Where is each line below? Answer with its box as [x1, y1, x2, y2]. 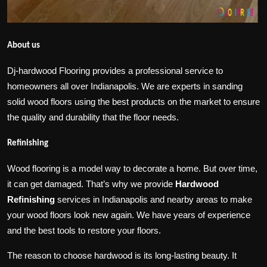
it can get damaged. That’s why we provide [7, 179, 175, 189]
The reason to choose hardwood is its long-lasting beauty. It [7, 250, 237, 260]
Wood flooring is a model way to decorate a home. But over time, [7, 163, 257, 173]
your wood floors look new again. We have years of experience [7, 210, 250, 220]
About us [7, 41, 40, 50]
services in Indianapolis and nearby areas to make [55, 194, 252, 204]
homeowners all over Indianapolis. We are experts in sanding [7, 81, 243, 91]
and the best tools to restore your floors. [7, 225, 161, 235]
